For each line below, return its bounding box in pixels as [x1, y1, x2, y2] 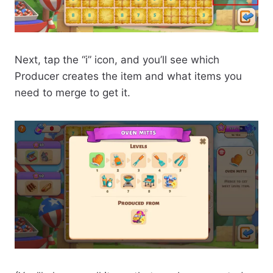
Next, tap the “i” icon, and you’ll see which [15, 53, 219, 66]
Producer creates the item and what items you [15, 69, 242, 82]
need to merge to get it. [15, 86, 130, 99]
